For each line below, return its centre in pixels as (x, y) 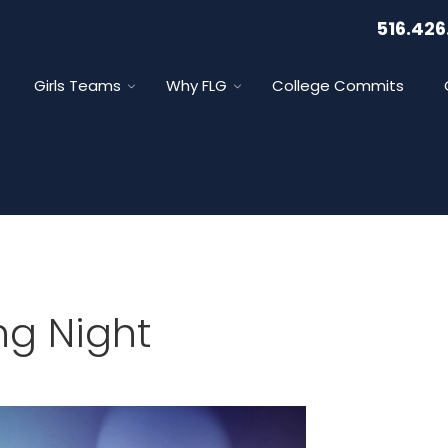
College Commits (338, 85)
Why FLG (196, 85)
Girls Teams (77, 85)
